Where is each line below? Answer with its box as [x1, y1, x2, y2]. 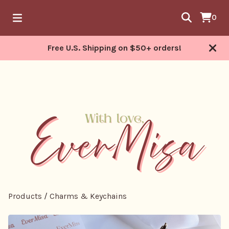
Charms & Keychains [50, 191, 127, 201]
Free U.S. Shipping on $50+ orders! [48, 43, 181, 53]
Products [8, 191, 42, 201]
